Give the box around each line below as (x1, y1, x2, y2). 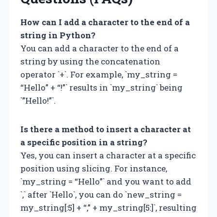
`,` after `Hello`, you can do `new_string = (20, 188, 182, 200)
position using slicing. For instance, (20, 162, 167, 174)
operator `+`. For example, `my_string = (20, 68, 177, 80)
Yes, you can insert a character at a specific (20, 149, 196, 161)
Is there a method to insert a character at (20, 123, 191, 135)
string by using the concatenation (20, 55, 160, 67)
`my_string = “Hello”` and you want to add (20, 175, 191, 187)
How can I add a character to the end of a (20, 16, 190, 28)
